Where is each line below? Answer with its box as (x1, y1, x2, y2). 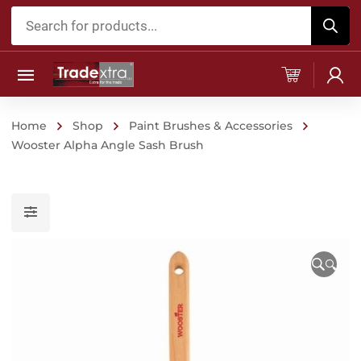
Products (10, 8, 69, 24)
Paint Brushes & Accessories (129, 118, 293, 133)
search (10, 31, 53, 47)
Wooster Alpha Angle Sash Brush (11, 138, 204, 152)
